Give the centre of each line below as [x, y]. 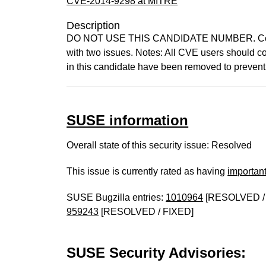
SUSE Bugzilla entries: [116, 197]
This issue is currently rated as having [147, 171]
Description [94, 26]
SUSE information [128, 120]
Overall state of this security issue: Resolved [159, 145]
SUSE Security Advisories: [156, 253]
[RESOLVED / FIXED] [146, 212]
